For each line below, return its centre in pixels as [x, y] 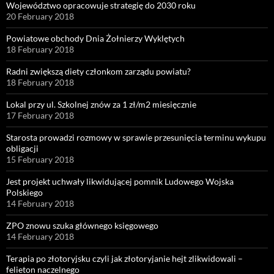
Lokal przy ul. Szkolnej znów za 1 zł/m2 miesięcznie [101, 104]
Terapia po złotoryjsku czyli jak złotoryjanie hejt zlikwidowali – [124, 258]
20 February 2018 [40, 16]
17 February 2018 [40, 115]
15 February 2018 [40, 159]
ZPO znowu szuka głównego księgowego [82, 225]
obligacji [22, 148]
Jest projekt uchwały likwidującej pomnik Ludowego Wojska [120, 181]
